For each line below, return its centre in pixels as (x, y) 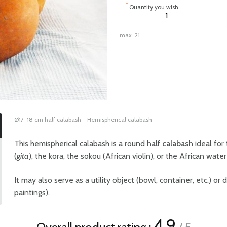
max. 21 (130, 35)
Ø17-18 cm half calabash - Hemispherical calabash (83, 119)
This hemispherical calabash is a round (81, 144)
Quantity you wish (154, 7)
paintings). (32, 192)
